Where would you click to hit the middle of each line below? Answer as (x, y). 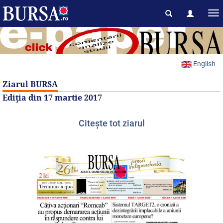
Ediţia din (23, 98)
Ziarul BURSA (30, 84)
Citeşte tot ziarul (111, 123)
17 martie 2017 (73, 98)
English (204, 64)
